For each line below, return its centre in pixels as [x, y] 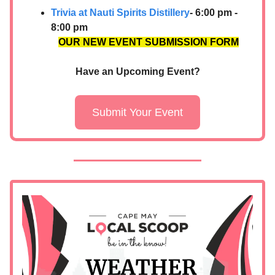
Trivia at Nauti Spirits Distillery [120, 12]
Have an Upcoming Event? [137, 71]
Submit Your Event [137, 112]
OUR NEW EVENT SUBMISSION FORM [148, 42]
